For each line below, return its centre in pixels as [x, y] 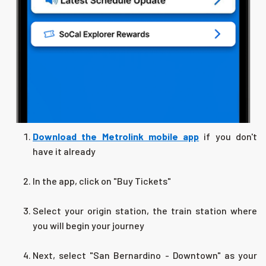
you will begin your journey [88, 226]
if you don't [228, 137]
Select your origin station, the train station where [145, 211]
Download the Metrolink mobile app [116, 137]
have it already [64, 151]
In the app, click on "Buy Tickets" [102, 181]
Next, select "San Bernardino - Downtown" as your [145, 255]
